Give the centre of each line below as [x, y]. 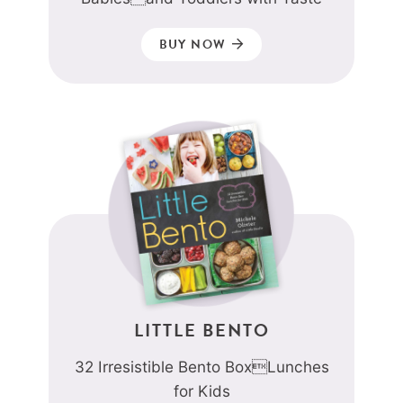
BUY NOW [194, 44]
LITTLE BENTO [201, 330]
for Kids [201, 390]
